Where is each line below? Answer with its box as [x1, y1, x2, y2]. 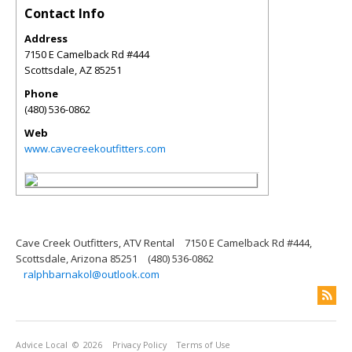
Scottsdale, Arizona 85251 [16, 251, 137, 266]
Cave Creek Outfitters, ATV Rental [16, 236, 174, 250]
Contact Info [24, 5, 104, 22]
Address [24, 31, 68, 46]
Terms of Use [177, 339, 230, 350]
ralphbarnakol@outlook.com [24, 267, 159, 281]
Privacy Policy [112, 339, 167, 350]
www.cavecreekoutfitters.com [24, 141, 166, 156]
